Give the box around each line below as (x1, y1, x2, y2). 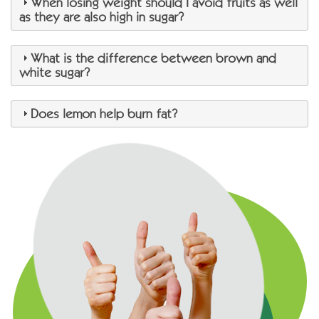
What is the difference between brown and (31, 51, 277, 66)
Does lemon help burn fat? (31, 106, 178, 121)
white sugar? (19, 65, 90, 80)
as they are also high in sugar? (19, 9, 184, 24)
